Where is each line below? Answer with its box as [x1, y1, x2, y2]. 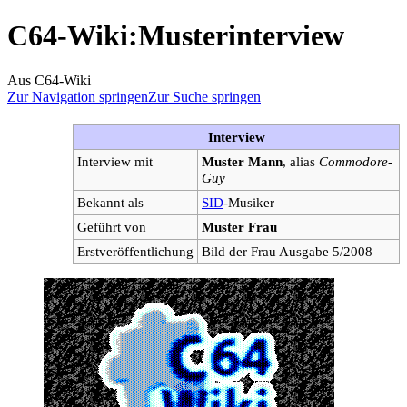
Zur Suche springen [148, 88, 261, 104]
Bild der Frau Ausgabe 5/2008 [202, 243, 372, 259]
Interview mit [77, 153, 153, 169]
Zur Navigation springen [7, 88, 148, 104]
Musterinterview [138, 19, 344, 53]
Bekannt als [77, 194, 144, 210]
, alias [283, 153, 319, 169]
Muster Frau [202, 218, 277, 234]
